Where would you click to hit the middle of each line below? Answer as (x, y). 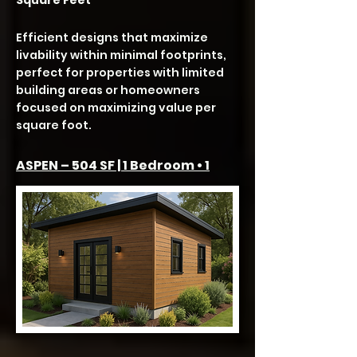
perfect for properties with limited (120, 73)
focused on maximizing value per (116, 108)
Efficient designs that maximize (112, 37)
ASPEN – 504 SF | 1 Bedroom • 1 (113, 165)
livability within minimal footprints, (121, 55)
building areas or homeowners (108, 90)
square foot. (54, 125)
